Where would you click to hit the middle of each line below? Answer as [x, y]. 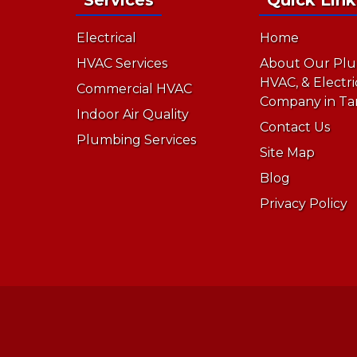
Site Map [288, 152]
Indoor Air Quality [133, 114]
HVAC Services [122, 63]
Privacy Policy [304, 203]
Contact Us [295, 127]
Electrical [107, 37]
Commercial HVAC [135, 88]
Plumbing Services [137, 139]
